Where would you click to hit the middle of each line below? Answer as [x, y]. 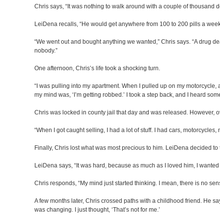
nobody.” [46, 51]
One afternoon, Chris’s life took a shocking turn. [97, 68]
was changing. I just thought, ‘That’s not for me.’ [97, 210]
